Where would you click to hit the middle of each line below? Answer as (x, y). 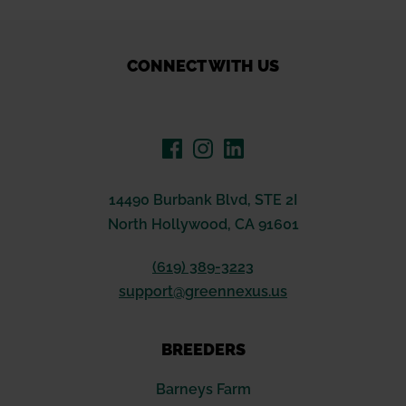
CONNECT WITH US (203, 66)
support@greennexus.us (203, 292)
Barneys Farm (203, 390)
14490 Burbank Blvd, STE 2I (203, 200)
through (283, 17)
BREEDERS (203, 350)
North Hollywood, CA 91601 (203, 225)
